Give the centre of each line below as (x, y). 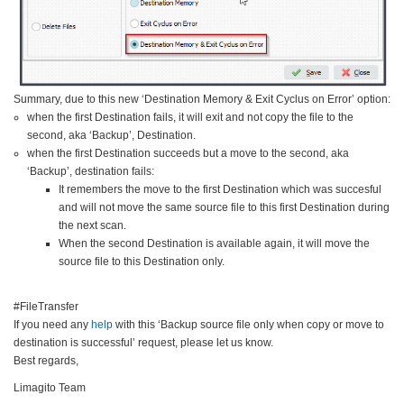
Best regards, (46, 360)
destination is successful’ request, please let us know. (143, 342)
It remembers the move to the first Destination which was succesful (220, 189)
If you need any (52, 324)
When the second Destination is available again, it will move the (214, 243)
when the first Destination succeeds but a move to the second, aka (188, 153)
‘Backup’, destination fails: (91, 171)
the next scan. (92, 225)
